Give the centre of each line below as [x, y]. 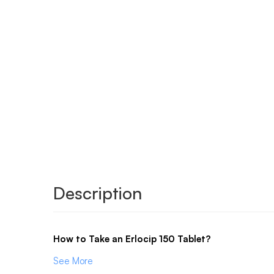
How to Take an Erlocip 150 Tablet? [132, 239]
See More [73, 261]
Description [98, 193]
